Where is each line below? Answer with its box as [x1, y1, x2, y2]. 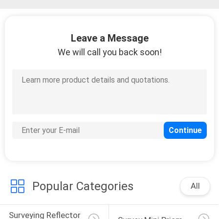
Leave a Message [70, 32, 149, 44]
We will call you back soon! [57, 47, 162, 58]
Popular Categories [32, 179, 133, 194]
